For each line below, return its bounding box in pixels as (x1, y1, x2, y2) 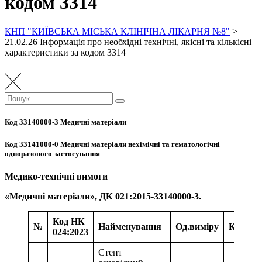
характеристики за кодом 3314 (5, 47, 126, 57)
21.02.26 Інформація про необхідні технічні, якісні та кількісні (5, 36, 251, 47)
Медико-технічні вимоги (5, 171, 112, 182)
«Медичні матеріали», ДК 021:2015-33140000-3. (5, 191, 201, 202)
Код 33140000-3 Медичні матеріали (5, 117, 126, 126)
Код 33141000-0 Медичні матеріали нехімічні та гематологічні (5, 139, 220, 149)
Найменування (98, 222, 161, 232)
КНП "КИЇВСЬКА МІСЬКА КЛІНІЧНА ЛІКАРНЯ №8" (5, 26, 230, 36)
